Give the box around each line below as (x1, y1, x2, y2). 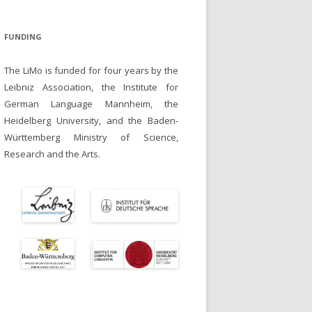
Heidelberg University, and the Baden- (4, 114, 178, 127)
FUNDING (4, 31, 42, 42)
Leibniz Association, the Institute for (4, 80, 178, 93)
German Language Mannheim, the (4, 97, 178, 110)
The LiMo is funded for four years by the (4, 63, 178, 77)
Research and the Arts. (4, 147, 100, 160)
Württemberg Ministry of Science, (4, 130, 178, 143)
